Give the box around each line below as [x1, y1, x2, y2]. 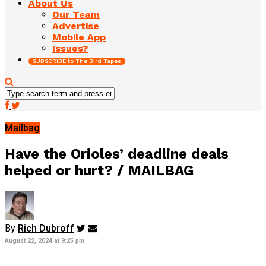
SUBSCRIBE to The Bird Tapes [33, 57, 121, 64]
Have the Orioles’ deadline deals [5, 145, 229, 162]
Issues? [52, 42, 88, 54]
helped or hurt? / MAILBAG [5, 161, 194, 179]
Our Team [52, 8, 100, 20]
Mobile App [52, 31, 106, 43]
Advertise [52, 20, 99, 31]
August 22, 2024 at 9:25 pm [5, 236, 84, 245]
